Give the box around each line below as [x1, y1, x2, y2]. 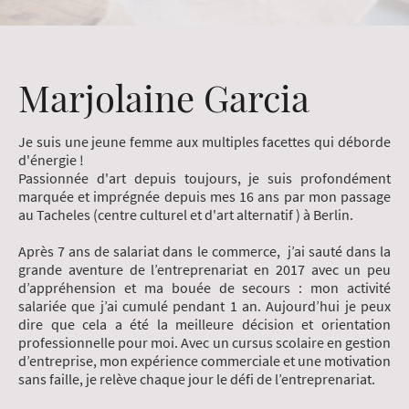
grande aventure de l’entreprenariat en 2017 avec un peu [18, 260, 391, 279]
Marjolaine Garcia [18, 73, 309, 122]
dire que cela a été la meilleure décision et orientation [18, 315, 391, 334]
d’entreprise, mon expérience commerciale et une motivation [18, 351, 391, 371]
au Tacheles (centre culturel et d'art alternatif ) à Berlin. [18, 205, 353, 225]
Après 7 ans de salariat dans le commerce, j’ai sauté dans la [18, 242, 391, 261]
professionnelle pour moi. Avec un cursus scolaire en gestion [18, 333, 391, 352]
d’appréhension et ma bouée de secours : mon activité [18, 278, 391, 298]
